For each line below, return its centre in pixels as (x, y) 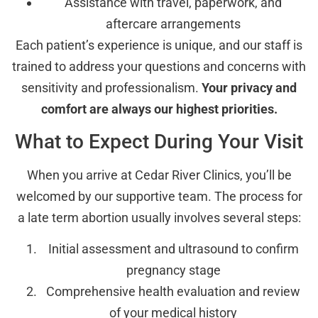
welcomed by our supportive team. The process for (159, 196)
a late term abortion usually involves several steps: (159, 217)
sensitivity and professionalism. (111, 87)
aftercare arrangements (173, 23)
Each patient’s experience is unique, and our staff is (159, 45)
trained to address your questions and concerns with (159, 66)
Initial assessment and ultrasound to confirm (173, 249)
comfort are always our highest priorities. (159, 109)
